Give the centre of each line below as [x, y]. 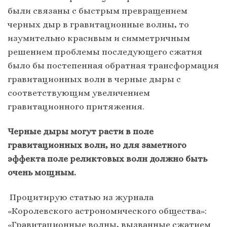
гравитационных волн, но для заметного [97, 145]
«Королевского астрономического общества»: [107, 211]
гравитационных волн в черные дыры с [94, 79]
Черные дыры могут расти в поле [81, 131]
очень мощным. [42, 172]
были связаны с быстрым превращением [98, 10]
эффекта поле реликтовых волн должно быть [107, 158]
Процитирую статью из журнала [81, 197]
